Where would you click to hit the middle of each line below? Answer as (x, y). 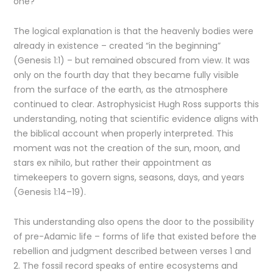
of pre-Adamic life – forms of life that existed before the (135, 236)
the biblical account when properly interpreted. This (124, 133)
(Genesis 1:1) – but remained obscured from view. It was (132, 60)
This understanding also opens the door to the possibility (134, 222)
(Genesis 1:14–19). (50, 192)
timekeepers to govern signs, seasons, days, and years (129, 177)
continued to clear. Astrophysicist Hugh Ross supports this (136, 104)
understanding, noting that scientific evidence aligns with (136, 119)
